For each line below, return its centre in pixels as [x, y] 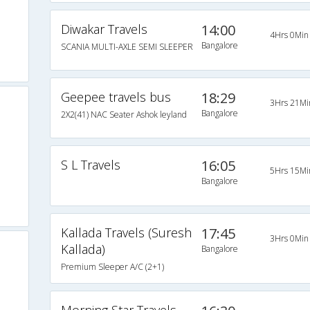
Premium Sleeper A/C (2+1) [112, 267]
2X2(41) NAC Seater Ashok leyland [124, 115]
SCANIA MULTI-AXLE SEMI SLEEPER [127, 47]
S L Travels [90, 165]
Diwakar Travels [104, 29]
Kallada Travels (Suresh [126, 233]
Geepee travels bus [116, 97]
